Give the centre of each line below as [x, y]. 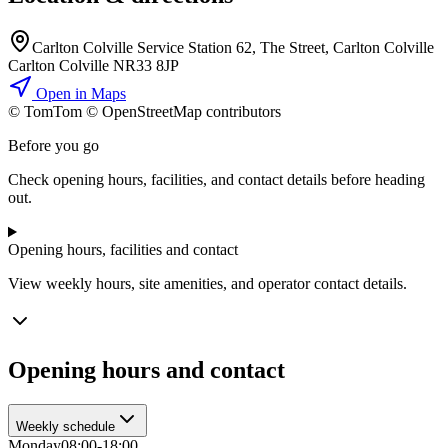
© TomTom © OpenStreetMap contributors [144, 112]
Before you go [53, 146]
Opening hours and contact [146, 370]
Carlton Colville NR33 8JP [93, 66]
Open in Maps [79, 94]
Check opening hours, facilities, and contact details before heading [216, 180]
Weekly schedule [65, 427]
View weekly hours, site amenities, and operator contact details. [207, 284]
